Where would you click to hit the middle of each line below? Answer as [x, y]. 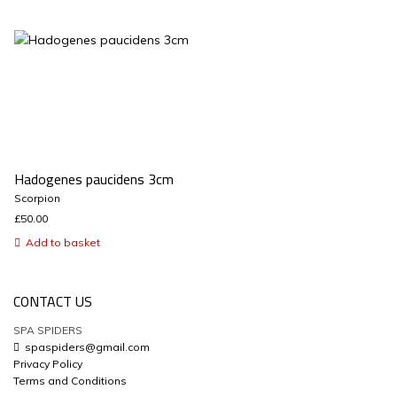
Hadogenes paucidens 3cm [93, 179]
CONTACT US [53, 302]
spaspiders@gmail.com [85, 347]
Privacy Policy [48, 364]
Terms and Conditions [70, 381]
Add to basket [62, 242]
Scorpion [37, 198]
